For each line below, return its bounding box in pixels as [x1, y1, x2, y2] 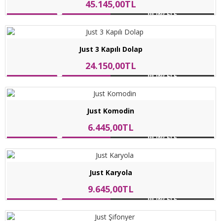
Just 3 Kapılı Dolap [78, 44, 143, 54]
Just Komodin [87, 106, 134, 115]
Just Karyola [89, 168, 132, 177]
